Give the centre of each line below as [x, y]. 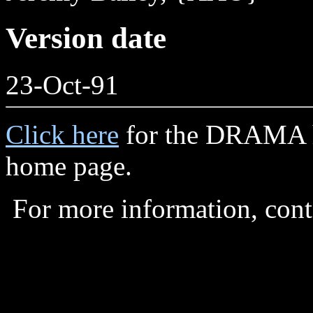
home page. [69, 166]
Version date [86, 38]
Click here [62, 134]
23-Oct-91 [62, 85]
